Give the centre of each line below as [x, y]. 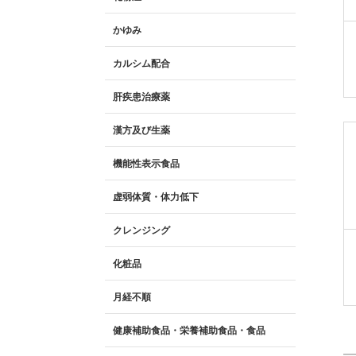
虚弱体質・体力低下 [156, 197]
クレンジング [141, 230]
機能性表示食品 [146, 163]
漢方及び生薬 [141, 130]
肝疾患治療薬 [141, 97]
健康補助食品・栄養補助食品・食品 [189, 330]
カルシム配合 [141, 63]
